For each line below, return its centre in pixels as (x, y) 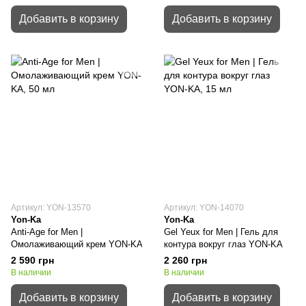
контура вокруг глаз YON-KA (223, 244)
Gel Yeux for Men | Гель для (221, 232)
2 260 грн (185, 260)
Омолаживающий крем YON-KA (77, 244)
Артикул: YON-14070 (204, 208)
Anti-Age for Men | (47, 232)
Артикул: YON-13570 (51, 208)
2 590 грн (32, 260)
